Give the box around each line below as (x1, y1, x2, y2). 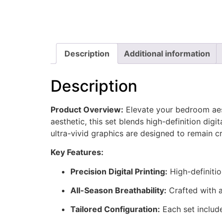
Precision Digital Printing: (70, 166, 167, 176)
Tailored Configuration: (70, 204, 160, 215)
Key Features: (51, 147, 104, 158)
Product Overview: (51, 104, 123, 114)
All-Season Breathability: (70, 185, 166, 196)
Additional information (124, 49, 210, 59)
